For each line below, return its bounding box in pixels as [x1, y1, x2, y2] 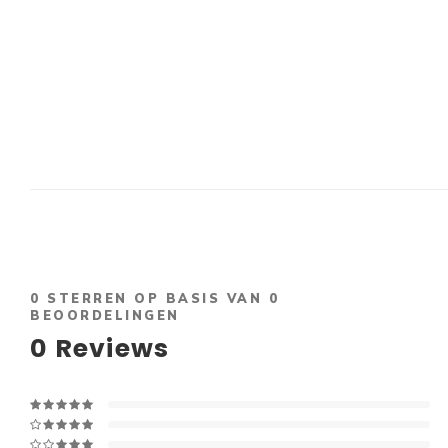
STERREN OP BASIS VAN [40, 290, 269, 306]
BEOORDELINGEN [30, 307, 180, 323]
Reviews [48, 331, 170, 366]
